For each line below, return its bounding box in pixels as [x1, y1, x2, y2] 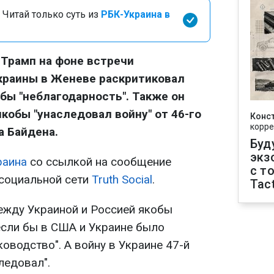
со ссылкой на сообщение [27, 155, 171, 169]
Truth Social [92, 172, 152, 187]
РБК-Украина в [101, 9, 170, 20]
